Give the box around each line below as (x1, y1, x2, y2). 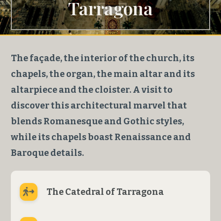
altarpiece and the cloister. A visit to (11, 84, 173, 95)
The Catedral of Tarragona (46, 186, 164, 197)
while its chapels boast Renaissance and (11, 131, 191, 143)
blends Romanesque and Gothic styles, (11, 115, 184, 127)
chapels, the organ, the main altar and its (11, 68, 195, 79)
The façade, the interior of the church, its (11, 52, 195, 64)
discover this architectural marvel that (11, 100, 187, 111)
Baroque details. (11, 147, 84, 158)
